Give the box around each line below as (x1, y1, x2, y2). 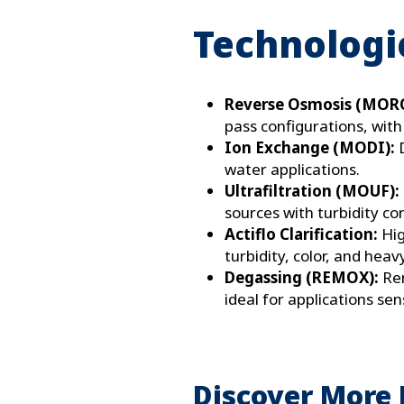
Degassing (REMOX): (225, 267, 382, 289)
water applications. (225, 159, 360, 180)
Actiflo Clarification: (225, 224, 378, 245)
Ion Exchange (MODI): (225, 137, 399, 159)
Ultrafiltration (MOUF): (225, 180, 399, 202)
